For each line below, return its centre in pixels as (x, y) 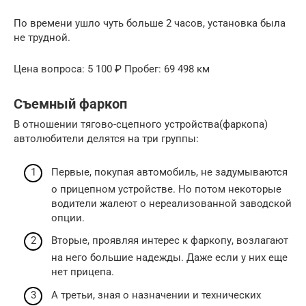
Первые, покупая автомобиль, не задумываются (169, 172)
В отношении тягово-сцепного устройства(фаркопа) (141, 125)
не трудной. (42, 38)
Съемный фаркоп (70, 104)
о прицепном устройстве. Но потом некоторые (166, 189)
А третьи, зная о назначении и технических (156, 295)
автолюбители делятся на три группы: (106, 139)
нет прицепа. (83, 272)
